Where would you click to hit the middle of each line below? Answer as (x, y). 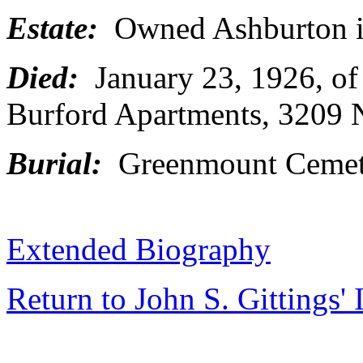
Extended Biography (139, 249)
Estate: (52, 28)
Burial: (54, 163)
